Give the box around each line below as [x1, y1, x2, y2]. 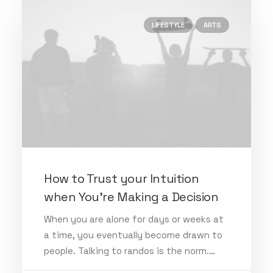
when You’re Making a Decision [44, 188, 219, 205]
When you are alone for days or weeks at [44, 213, 224, 225]
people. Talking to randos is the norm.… [44, 244, 215, 257]
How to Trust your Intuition [44, 170, 199, 186]
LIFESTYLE [151, 21, 185, 29]
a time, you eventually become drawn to [44, 229, 222, 241]
